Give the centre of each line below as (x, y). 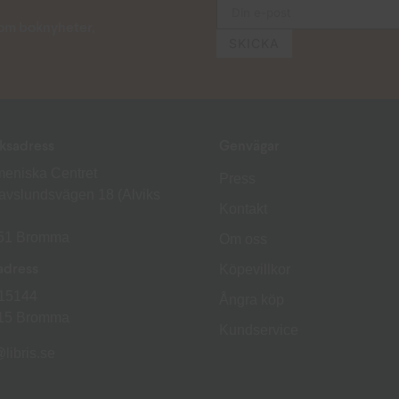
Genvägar (249, 147)
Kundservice (258, 330)
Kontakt (243, 209)
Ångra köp (251, 300)
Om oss (243, 240)
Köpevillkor (254, 270)
